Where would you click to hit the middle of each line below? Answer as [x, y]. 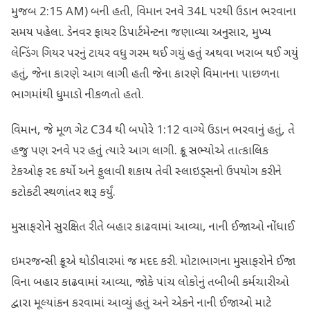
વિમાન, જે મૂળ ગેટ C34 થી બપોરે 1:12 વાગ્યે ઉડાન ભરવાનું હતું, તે [153, 130]
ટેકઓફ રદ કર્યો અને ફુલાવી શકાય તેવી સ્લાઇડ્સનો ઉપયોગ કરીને [146, 172]
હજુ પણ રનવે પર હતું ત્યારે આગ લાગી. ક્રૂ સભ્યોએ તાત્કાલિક [140, 151]
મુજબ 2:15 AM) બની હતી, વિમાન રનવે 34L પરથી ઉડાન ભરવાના [154, 13]
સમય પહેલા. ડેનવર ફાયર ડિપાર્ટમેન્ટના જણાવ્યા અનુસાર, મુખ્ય [141, 34]
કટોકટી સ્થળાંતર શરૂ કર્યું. [63, 193]
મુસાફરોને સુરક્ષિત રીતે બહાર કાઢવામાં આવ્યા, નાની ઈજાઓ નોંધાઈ [153, 227]
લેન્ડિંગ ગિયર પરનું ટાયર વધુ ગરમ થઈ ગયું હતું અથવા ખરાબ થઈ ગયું [155, 54]
